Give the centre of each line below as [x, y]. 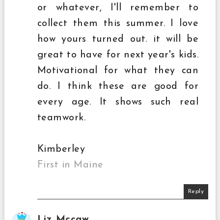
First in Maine [70, 165]
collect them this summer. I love [118, 24]
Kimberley [61, 150]
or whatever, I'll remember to [118, 8]
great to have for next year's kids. [118, 55]
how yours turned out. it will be [118, 40]
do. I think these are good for [118, 87]
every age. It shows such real [118, 102]
